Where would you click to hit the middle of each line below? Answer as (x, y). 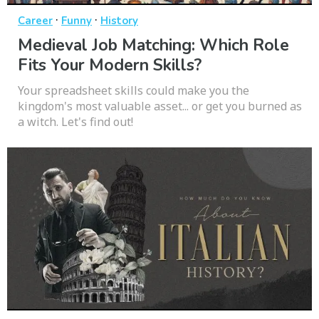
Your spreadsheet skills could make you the (134, 91)
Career (35, 21)
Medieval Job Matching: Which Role (153, 46)
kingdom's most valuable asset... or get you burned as (160, 106)
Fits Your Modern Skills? (110, 66)
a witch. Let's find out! (75, 122)
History (119, 21)
